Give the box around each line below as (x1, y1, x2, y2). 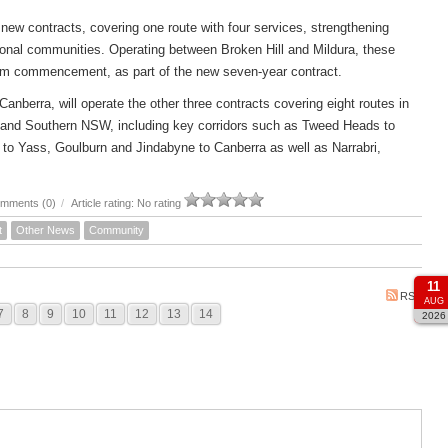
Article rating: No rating (69, 196, 184, 209)
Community (89, 223, 144, 236)
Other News (16, 223, 75, 236)
